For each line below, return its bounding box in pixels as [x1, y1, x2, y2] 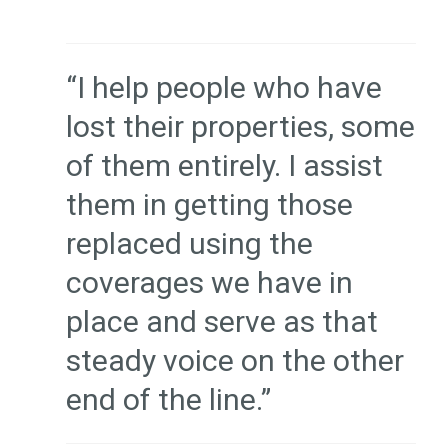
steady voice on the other [65, 343, 404, 379]
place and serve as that [65, 304, 378, 340]
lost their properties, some [65, 109, 415, 145]
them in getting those [65, 187, 353, 223]
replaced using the [65, 226, 313, 262]
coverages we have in [65, 265, 353, 301]
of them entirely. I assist [65, 148, 383, 184]
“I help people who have [65, 70, 382, 106]
